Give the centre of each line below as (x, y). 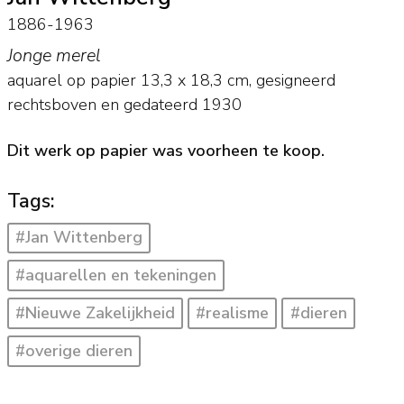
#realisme (233, 312)
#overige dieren (73, 350)
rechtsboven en (65, 105)
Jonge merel (54, 56)
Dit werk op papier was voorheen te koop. (165, 150)
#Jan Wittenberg (78, 238)
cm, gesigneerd (279, 81)
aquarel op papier (71, 81)
